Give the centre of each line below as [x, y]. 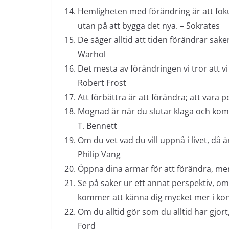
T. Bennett [97, 126]
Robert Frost [102, 83]
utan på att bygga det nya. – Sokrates [149, 26]
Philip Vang [99, 154]
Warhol [92, 54]
